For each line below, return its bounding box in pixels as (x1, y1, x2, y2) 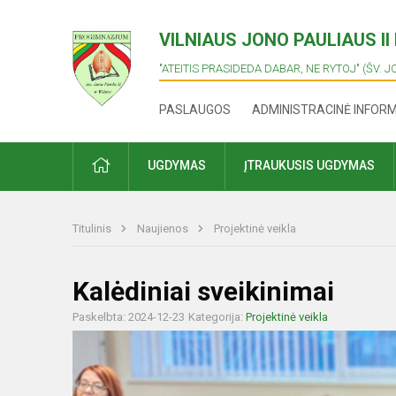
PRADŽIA (109, 157, 159, 171)
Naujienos (137, 222, 191, 235)
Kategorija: (188, 310, 246, 324)
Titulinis (72, 222, 114, 235)
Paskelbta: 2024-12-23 (72, 310, 185, 324)
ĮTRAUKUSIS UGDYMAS (244, 158, 375, 172)
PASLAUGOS (159, 103, 232, 117)
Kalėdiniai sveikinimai (72, 276, 334, 307)
